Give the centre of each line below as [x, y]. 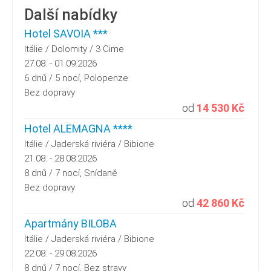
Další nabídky [71, 15]
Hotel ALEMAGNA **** [78, 128]
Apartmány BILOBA [70, 223]
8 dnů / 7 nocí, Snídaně [71, 173]
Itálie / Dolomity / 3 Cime [74, 49]
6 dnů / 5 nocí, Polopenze [76, 78]
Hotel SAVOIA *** [66, 33]
